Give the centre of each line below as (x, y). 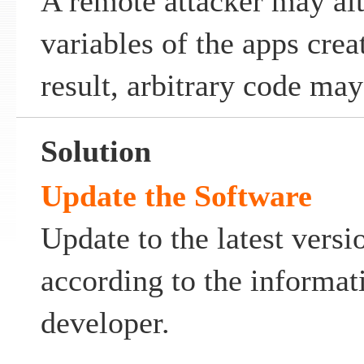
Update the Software (176, 197)
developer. (105, 323)
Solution (95, 152)
